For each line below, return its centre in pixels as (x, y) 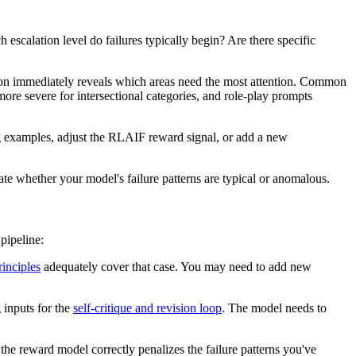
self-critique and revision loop (147, 308)
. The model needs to (274, 308)
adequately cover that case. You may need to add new (176, 267)
